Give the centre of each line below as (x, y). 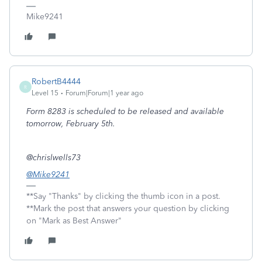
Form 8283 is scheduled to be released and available (125, 111)
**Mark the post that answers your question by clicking (128, 208)
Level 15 (45, 93)
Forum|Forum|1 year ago (104, 93)
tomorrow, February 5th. (71, 124)
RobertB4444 (56, 82)
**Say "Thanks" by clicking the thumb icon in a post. (123, 196)
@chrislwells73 (55, 158)
